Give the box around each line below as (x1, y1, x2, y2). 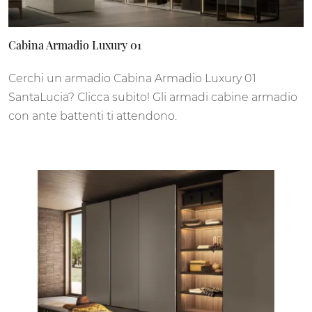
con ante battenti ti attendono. (8, 109, 177, 123)
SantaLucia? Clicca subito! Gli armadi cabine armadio (8, 91, 297, 104)
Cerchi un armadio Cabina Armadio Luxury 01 (8, 72, 256, 86)
